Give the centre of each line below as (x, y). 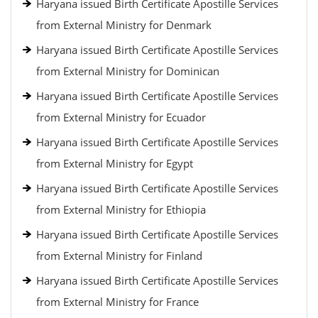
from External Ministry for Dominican (128, 71)
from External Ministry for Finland (119, 256)
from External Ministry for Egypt (115, 163)
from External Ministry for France (117, 302)
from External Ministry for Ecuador (121, 117)
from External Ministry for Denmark (124, 25)
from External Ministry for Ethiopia (121, 209)
